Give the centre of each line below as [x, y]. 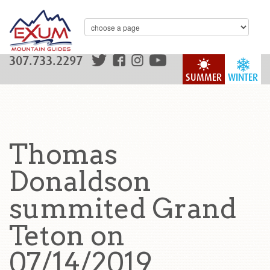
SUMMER [204, 77]
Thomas [63, 154]
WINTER [243, 77]
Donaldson [80, 181]
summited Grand [123, 209]
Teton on [67, 236]
